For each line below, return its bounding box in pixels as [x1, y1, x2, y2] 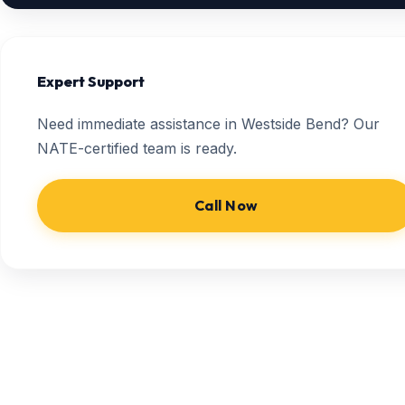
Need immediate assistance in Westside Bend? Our [37, 115, 380, 133]
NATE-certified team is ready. [37, 139, 237, 157]
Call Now [193, 196, 259, 214]
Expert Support [37, 72, 145, 90]
